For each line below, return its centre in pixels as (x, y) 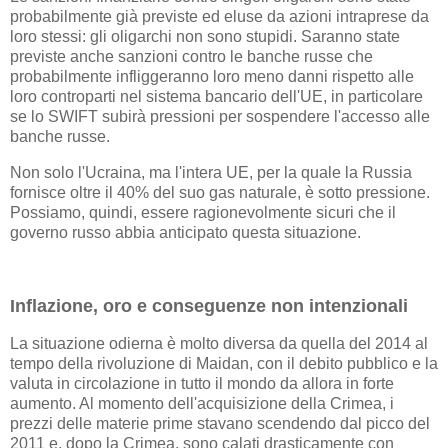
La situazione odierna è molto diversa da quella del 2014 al (219, 343)
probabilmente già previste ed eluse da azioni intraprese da (219, 17)
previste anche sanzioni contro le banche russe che (191, 57)
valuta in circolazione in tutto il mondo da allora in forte (202, 383)
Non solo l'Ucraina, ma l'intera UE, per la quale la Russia (211, 173)
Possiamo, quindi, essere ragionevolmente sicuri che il (203, 213)
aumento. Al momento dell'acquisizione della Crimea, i (202, 403)
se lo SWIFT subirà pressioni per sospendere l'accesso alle (220, 117)
